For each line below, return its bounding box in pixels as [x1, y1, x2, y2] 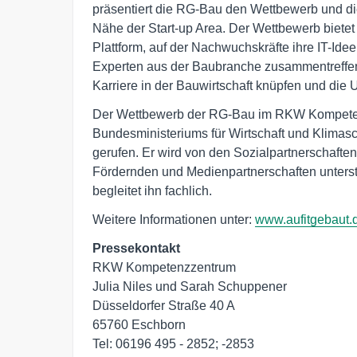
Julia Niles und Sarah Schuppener [92, 280, 287, 294]
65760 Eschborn [92, 318, 186, 332]
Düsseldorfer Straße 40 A [92, 299, 235, 313]
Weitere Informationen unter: [92, 213, 255, 227]
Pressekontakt [92, 241, 180, 256]
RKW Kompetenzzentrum [92, 261, 236, 275]
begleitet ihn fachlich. [92, 184, 212, 198]
